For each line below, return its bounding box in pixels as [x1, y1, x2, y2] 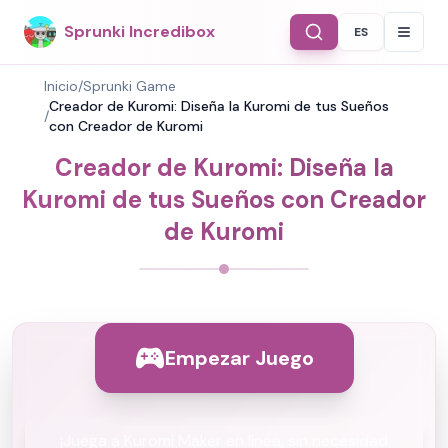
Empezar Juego [164, 345, 314, 371]
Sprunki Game [83, 77, 176, 95]
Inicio [44, 77, 78, 95]
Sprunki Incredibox [64, 21, 215, 42]
